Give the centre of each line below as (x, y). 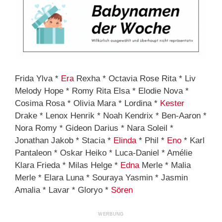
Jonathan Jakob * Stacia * (64, 141)
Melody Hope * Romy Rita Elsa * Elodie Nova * (102, 91)
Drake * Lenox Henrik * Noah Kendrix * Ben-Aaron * (111, 116)
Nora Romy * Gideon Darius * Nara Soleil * (94, 128)
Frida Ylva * (38, 79)
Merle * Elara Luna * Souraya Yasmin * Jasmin (101, 178)
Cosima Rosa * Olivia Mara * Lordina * (87, 104)
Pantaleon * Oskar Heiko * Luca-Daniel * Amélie (104, 153)
